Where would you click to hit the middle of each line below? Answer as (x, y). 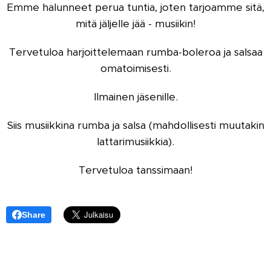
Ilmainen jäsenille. (135, 97)
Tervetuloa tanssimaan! (135, 170)
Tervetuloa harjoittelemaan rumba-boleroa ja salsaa (135, 52)
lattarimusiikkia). (135, 142)
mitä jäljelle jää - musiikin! (135, 24)
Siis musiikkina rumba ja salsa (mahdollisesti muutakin (135, 125)
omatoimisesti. (135, 68)
